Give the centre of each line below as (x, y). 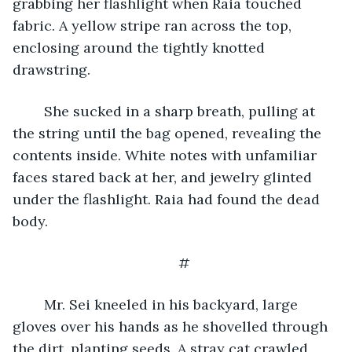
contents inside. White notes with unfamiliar (167, 155)
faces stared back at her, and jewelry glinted (164, 177)
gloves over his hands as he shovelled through (172, 326)
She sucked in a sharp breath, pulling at (36, 111)
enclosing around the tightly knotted (141, 47)
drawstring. (53, 69)
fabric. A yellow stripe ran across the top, (154, 25)
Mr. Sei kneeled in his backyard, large (36, 304)
